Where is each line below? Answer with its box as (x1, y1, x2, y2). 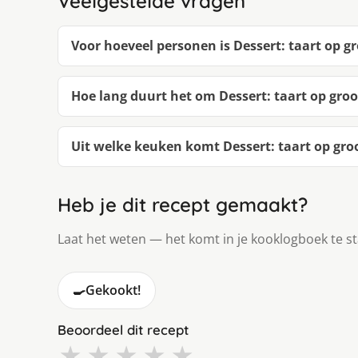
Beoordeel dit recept (58, 321, 189, 339)
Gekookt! (86, 281, 141, 300)
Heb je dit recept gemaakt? (58, 193, 308, 217)
